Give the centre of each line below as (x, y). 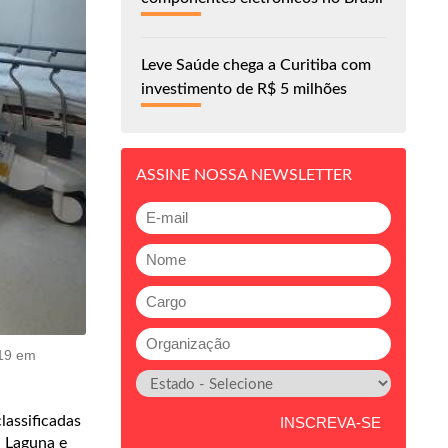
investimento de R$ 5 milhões (244, 88)
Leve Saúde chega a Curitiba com (256, 64)
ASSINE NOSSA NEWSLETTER (244, 174)
